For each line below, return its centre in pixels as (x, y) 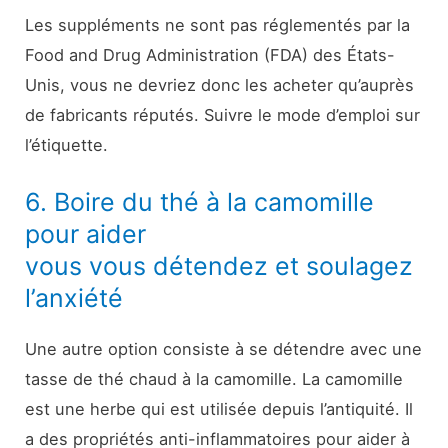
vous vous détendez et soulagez (219, 266)
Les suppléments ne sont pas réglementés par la (218, 24)
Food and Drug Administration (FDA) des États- (210, 54)
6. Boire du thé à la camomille (200, 202)
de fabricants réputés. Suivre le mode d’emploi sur (223, 114)
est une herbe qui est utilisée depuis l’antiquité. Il (219, 409)
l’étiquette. (67, 144)
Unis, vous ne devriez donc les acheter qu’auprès (220, 84)
